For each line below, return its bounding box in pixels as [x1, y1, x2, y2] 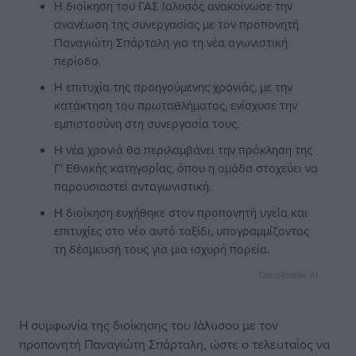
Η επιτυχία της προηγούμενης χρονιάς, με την [54, 79, 292, 95]
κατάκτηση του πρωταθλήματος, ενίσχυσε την [54, 97, 297, 114]
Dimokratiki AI [259, 268, 318, 281]
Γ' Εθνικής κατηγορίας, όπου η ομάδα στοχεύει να [54, 160, 318, 176]
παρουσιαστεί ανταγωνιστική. [54, 178, 211, 195]
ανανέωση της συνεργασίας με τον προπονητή [54, 16, 299, 33]
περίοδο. [54, 52, 101, 69]
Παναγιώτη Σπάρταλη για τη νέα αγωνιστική [54, 34, 288, 51]
